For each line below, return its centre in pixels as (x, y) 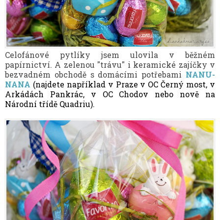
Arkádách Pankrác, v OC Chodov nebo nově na (110, 94)
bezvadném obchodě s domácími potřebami (95, 74)
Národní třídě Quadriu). (50, 104)
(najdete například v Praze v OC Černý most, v (123, 84)
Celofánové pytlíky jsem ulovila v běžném (110, 55)
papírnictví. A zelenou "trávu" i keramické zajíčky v (110, 64)
